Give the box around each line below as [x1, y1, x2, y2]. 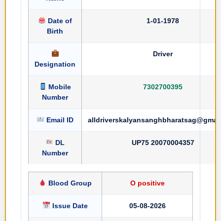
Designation [35, 60, 75, 68]
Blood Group [46, 179, 92, 187]
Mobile [46, 82, 72, 91]
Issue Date [50, 201, 88, 210]
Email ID [44, 115, 74, 124]
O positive [130, 179, 165, 187]
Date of [45, 16, 72, 25]
